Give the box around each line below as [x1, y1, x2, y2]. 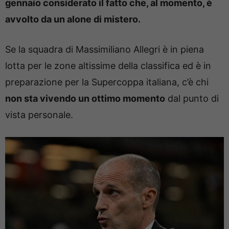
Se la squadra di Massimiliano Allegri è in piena [5, 44, 204, 55]
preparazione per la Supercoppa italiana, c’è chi [5, 77, 209, 87]
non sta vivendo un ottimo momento [5, 93, 165, 104]
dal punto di [165, 93, 219, 104]
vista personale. [5, 109, 73, 120]
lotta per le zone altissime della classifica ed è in [5, 60, 211, 71]
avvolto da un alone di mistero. [5, 14, 141, 25]
